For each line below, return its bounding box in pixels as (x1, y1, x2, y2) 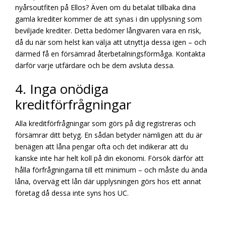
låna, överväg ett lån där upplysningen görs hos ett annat (15, 177, 201, 187)
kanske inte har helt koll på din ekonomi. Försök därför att (15, 153, 204, 163)
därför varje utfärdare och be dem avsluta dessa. (15, 61, 175, 71)
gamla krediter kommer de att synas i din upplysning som (15, 14, 202, 24)
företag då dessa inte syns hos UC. (15, 188, 129, 198)
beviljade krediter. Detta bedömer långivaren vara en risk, (15, 26, 201, 36)
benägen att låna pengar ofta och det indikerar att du (15, 142, 188, 152)
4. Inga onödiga (15, 80, 108, 98)
